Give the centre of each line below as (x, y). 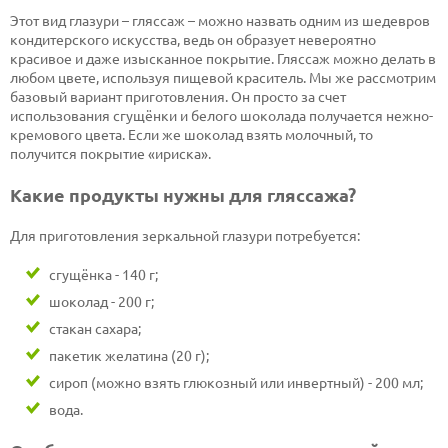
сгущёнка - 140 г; (103, 274)
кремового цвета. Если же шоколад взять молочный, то (191, 134)
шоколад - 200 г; (101, 301)
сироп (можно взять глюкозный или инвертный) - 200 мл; (236, 382)
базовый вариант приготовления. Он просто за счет (178, 96)
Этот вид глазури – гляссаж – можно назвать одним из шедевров (220, 20)
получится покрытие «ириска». (110, 153)
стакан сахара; (95, 328)
